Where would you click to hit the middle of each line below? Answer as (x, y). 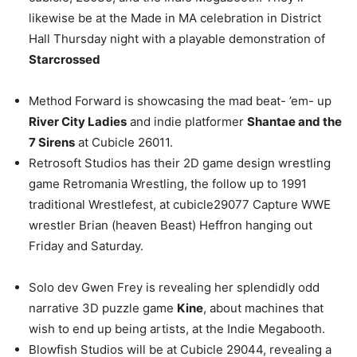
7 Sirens (52, 142)
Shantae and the (294, 122)
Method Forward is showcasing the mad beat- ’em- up (180, 101)
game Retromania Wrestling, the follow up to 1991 (168, 184)
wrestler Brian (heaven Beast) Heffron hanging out (171, 225)
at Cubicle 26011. (124, 142)
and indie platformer (187, 122)
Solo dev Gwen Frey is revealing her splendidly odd (174, 287)
